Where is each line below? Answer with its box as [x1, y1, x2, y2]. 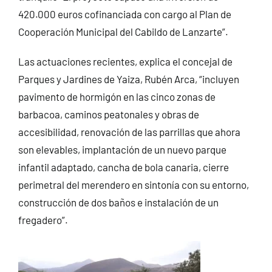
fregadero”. [18, 213, 68, 226]
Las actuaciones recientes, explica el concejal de [18, 55, 233, 67]
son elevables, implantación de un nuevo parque [18, 143, 226, 155]
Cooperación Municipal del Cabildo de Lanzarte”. [18, 25, 228, 38]
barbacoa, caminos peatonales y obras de [18, 107, 199, 120]
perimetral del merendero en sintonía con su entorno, [18, 178, 249, 191]
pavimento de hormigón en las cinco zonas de [18, 90, 216, 103]
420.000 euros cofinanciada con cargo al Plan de [18, 7, 231, 20]
